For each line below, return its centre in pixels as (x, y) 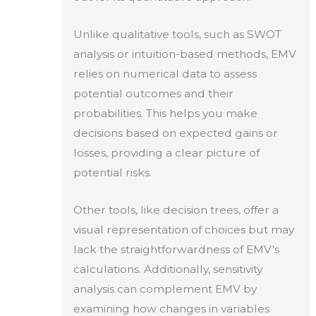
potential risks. (112, 172)
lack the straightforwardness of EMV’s (176, 249)
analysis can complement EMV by (165, 288)
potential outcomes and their (153, 93)
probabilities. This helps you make (165, 113)
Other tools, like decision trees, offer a (176, 209)
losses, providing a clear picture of (166, 152)
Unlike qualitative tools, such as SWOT (177, 34)
